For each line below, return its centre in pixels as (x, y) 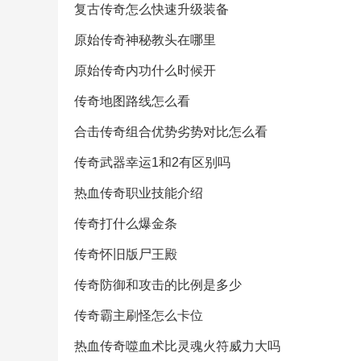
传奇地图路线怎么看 (132, 101)
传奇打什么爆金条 (126, 224)
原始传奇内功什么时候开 (145, 71)
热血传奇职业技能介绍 (139, 193)
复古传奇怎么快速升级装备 (151, 9)
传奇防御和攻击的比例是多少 (158, 285)
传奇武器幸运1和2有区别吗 (152, 162)
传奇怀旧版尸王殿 (126, 254)
